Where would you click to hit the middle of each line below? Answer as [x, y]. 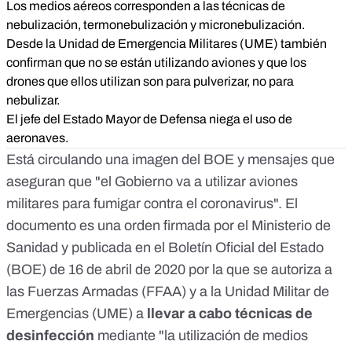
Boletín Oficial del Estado [246, 248]
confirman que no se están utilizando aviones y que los [156, 63]
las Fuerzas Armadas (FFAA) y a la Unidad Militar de [168, 292]
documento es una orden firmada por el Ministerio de [169, 226]
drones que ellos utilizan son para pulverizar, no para [150, 82]
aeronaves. [37, 138]
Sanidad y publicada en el [87, 248]
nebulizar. [33, 101]
